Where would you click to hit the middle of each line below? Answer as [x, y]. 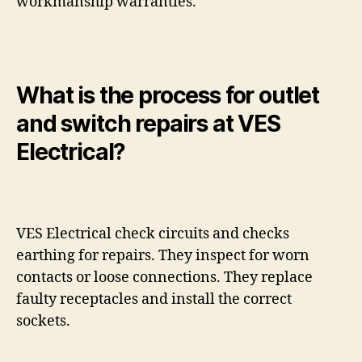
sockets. [43, 321]
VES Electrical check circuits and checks [153, 234]
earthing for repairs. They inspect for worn [163, 255]
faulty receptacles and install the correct [154, 299]
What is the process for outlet [168, 95]
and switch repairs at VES [148, 123]
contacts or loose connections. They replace [164, 277]
